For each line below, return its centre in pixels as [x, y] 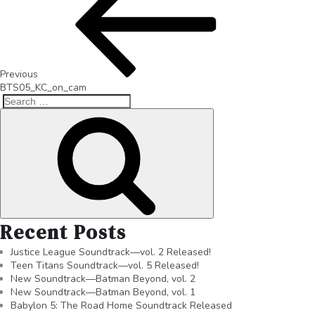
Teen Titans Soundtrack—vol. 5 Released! [105, 265]
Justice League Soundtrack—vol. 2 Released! [111, 252]
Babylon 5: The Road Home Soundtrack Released [121, 305]
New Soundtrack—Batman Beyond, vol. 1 [103, 292]
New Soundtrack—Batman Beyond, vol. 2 [103, 278]
